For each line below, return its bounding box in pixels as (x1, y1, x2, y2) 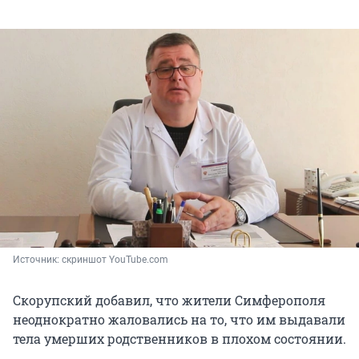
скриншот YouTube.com (62, 254, 168, 266)
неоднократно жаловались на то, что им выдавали (13, 311, 345, 329)
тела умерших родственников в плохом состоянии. (13, 330, 346, 348)
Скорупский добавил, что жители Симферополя (13, 292, 325, 309)
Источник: (13, 254, 62, 266)
